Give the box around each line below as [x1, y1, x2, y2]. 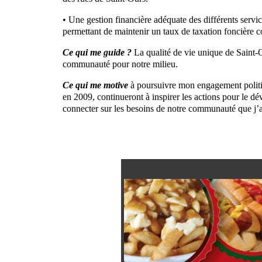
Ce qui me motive [63, 80, 130, 90]
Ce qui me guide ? [63, 47, 132, 57]
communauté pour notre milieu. [63, 58, 178, 69]
